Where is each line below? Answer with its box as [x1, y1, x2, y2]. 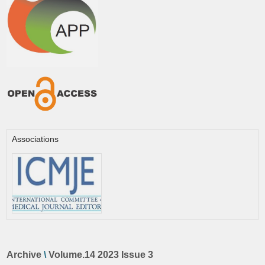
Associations [12, 134, 59, 144]
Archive [7, 249, 42, 260]
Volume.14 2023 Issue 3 [49, 249, 154, 260]
